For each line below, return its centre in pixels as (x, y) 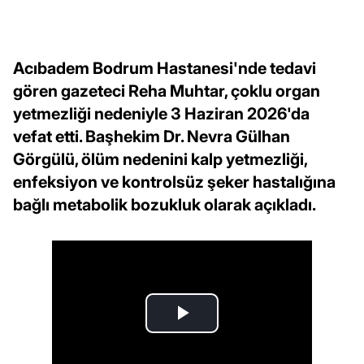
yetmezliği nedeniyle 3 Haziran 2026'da (161, 113)
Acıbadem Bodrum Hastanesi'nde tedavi (165, 68)
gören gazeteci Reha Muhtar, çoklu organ (167, 91)
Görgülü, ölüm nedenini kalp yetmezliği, (160, 159)
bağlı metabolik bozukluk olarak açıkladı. (165, 204)
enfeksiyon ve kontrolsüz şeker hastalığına (174, 182)
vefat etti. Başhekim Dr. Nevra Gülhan (152, 136)
